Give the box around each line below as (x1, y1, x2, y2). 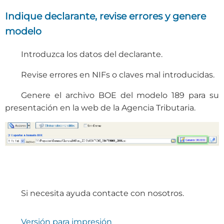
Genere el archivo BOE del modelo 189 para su (21, 90, 219, 100)
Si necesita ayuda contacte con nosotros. (21, 188, 184, 198)
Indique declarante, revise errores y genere (5, 9, 206, 22)
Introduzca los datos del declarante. (21, 49, 162, 59)
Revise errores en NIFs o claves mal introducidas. (21, 69, 214, 79)
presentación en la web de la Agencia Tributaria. (5, 102, 195, 112)
